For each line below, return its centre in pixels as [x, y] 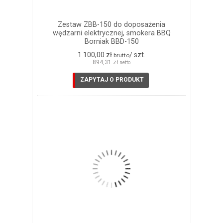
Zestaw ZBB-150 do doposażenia [111, 24]
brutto [121, 55]
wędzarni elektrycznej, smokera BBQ [111, 33]
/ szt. [137, 55]
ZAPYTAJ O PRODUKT [112, 79]
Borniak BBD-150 [111, 41]
